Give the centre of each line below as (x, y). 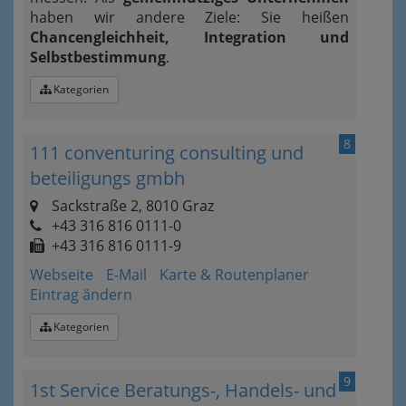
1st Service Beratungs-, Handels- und (183, 390)
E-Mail (126, 275)
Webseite (62, 275)
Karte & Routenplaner (234, 275)
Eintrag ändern (81, 295)
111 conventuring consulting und (167, 153)
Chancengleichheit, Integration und (189, 37)
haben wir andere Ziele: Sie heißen (189, 17)
